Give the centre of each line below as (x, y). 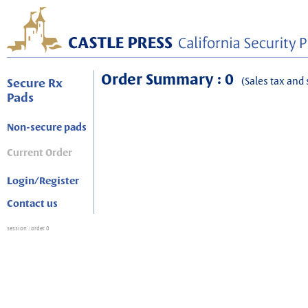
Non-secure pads (47, 127)
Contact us (32, 203)
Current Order (40, 153)
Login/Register (43, 181)
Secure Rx (35, 83)
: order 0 (39, 229)
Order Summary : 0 (169, 79)
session (18, 229)
